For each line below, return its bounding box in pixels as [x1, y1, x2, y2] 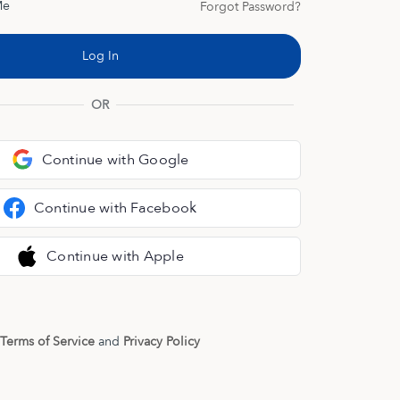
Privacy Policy [123, 333, 200, 351]
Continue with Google [41, 150, 189, 171]
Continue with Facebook [33, 198, 197, 219]
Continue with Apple [46, 246, 184, 267]
